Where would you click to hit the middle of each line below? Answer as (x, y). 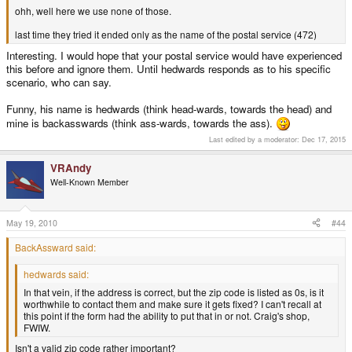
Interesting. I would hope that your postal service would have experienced (174, 56)
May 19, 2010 (32, 222)
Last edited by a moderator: (255, 139)
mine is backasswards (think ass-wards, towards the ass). (141, 123)
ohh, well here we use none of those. (93, 10)
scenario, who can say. (59, 82)
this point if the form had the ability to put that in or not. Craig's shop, (167, 315)
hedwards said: (56, 273)
